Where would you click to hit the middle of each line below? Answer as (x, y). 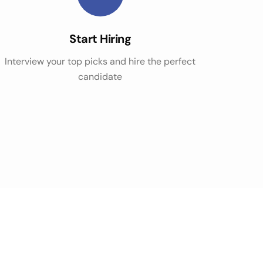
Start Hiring (100, 39)
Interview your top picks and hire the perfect (100, 61)
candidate (100, 77)
